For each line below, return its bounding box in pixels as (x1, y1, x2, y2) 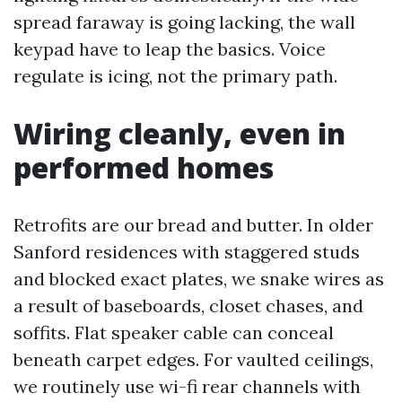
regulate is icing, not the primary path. (13, 65, 337, 87)
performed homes (13, 148, 274, 187)
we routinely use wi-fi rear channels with (13, 375, 361, 398)
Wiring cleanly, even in (13, 114, 345, 153)
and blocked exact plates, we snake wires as (13, 267, 384, 290)
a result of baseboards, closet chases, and (13, 294, 363, 317)
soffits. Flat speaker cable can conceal (13, 321, 334, 344)
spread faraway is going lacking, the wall (13, 11, 355, 33)
